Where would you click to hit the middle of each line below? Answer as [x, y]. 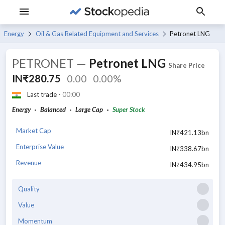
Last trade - [45, 94]
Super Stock [129, 109]
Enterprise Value [40, 146]
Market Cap [34, 130]
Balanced [53, 109]
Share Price [187, 65]
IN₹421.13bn [189, 132]
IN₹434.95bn [189, 164]
